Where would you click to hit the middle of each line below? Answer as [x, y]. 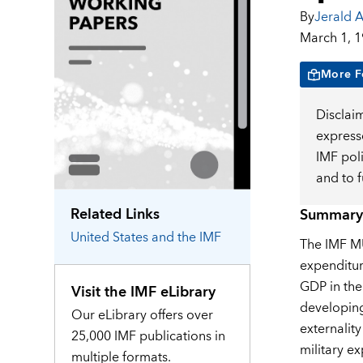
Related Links [115, 214]
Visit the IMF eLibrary [144, 292]
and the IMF [187, 237]
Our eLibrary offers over [143, 315]
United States [110, 237]
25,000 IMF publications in [149, 336]
